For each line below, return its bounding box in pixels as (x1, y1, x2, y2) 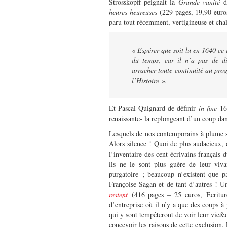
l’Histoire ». (132, 75, 167, 85)
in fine (198, 103, 217, 113)
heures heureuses (109, 7, 157, 17)
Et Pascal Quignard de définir (109, 103, 199, 113)
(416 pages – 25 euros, (128, 189, 202, 199)
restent (109, 189, 128, 199)
